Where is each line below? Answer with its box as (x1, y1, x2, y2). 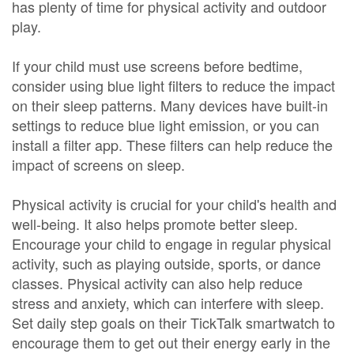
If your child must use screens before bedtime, (12, 55, 303, 76)
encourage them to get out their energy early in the (12, 332, 330, 352)
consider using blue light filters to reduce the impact (12, 75, 335, 96)
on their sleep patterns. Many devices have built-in (12, 95, 328, 115)
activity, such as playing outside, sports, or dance (12, 253, 321, 273)
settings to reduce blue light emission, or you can (12, 115, 319, 135)
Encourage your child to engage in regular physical (12, 233, 331, 254)
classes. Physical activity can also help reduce (12, 273, 303, 293)
